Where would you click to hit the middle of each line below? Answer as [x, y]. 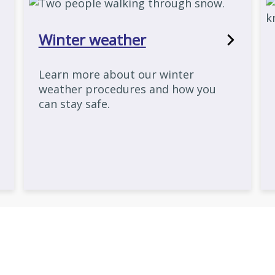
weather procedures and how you [127, 89]
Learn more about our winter [116, 74]
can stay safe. [74, 104]
